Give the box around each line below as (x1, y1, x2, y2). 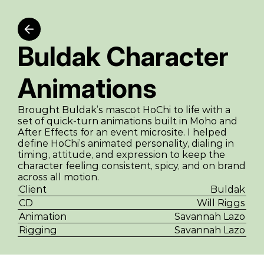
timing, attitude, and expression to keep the (18, 149, 225, 160)
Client (19, 184, 47, 195)
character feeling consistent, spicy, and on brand (18, 160, 246, 171)
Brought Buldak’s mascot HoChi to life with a (18, 104, 230, 115)
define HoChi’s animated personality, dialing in (18, 138, 234, 149)
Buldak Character (18, 40, 229, 72)
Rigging (19, 225, 57, 236)
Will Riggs (197, 197, 245, 209)
